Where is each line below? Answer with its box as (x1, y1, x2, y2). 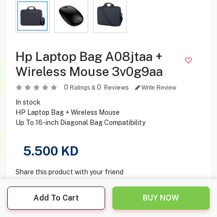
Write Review (139, 84, 176, 91)
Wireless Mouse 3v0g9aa (15, 63, 163, 79)
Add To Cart (33, 193, 79, 202)
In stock (15, 98, 41, 106)
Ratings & (68, 84, 97, 91)
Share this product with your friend (15, 168, 124, 176)
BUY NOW (143, 193, 179, 202)
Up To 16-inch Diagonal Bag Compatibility (15, 118, 145, 126)
